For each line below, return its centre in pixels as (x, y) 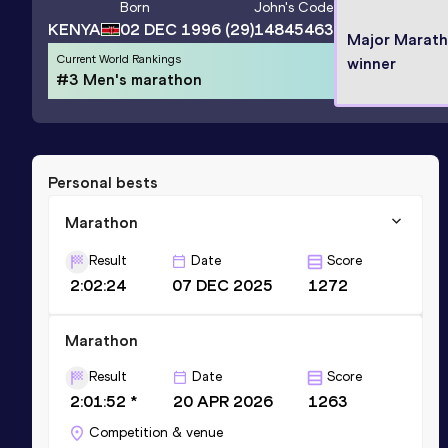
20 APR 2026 (222, 401)
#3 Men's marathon (129, 79)
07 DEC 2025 (223, 285)
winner (371, 63)
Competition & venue (156, 432)
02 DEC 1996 (170, 30)
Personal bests (103, 182)
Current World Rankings (118, 58)
